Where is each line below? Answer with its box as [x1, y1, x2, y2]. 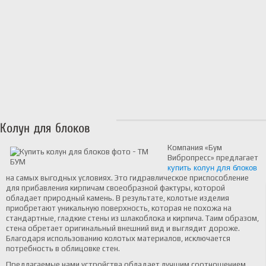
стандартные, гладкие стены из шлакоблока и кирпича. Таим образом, [6, 214, 259, 223]
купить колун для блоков [167, 163, 257, 172]
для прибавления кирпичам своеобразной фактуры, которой [6, 183, 225, 192]
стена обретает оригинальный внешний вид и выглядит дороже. [6, 224, 240, 233]
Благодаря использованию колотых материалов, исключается [6, 234, 230, 243]
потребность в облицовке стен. [6, 244, 120, 253]
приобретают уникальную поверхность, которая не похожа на [6, 204, 232, 213]
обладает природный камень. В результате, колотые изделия [6, 194, 229, 202]
